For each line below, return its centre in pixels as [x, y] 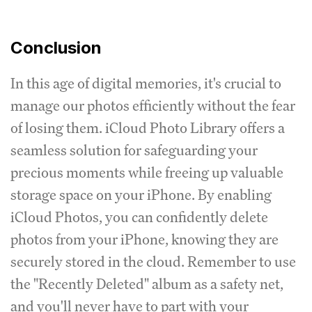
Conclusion [56, 47]
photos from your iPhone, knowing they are [145, 239]
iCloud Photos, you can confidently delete [139, 217]
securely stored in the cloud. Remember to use [153, 261]
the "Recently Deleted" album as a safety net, [147, 283]
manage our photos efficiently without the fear [153, 105]
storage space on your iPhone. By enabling [141, 194]
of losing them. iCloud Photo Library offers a [148, 127]
